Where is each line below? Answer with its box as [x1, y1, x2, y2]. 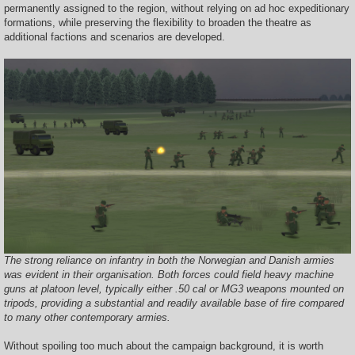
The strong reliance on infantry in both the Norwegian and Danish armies [4, 254, 334, 267]
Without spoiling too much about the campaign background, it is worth [4, 340, 323, 353]
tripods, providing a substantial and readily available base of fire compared [4, 297, 344, 310]
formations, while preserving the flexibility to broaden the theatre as [4, 16, 311, 29]
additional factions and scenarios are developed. [4, 30, 225, 43]
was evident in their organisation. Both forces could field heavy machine [4, 269, 334, 281]
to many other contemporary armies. [4, 311, 170, 324]
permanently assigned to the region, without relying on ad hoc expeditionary [4, 2, 349, 14]
